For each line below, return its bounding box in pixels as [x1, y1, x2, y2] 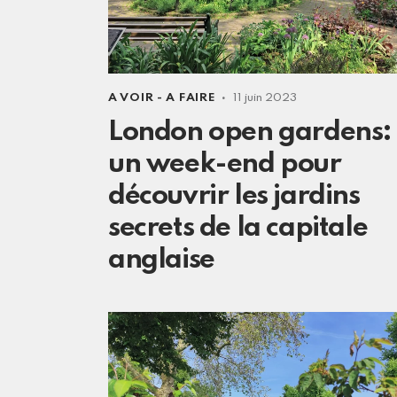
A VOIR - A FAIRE [108, 91, 216, 104]
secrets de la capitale [108, 214, 368, 242]
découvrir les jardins [108, 182, 360, 210]
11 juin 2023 [232, 91, 297, 104]
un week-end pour [108, 150, 341, 178]
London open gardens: [108, 118, 393, 146]
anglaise [108, 245, 214, 274]
